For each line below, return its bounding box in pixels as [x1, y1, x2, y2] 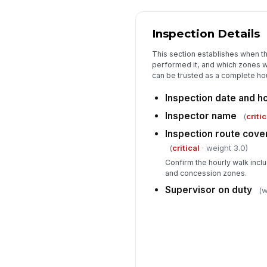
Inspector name [164, 110, 237, 122]
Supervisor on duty [164, 184, 252, 195]
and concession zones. [164, 168, 247, 178]
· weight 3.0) [199, 143, 248, 153]
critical [172, 143, 200, 153]
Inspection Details [151, 27, 260, 41]
